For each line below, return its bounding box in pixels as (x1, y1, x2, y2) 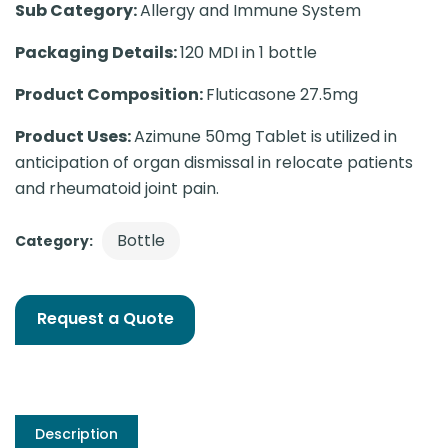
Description (35, 424, 118, 444)
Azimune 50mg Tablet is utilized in (134, 125, 397, 148)
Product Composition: (15, 83, 206, 106)
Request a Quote (36, 307, 174, 330)
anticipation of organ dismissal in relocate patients (15, 151, 413, 174)
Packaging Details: (15, 41, 180, 64)
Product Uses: (15, 125, 134, 148)
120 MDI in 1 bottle (180, 41, 317, 64)
